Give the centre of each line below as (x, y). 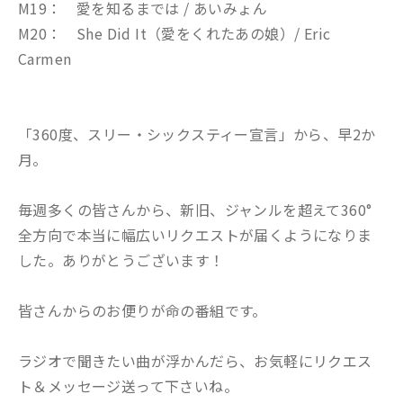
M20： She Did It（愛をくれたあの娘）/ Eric (175, 33)
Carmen (45, 58)
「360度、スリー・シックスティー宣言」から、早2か (197, 134)
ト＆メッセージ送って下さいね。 (128, 386)
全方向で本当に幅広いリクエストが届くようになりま (195, 235)
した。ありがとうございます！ (121, 260)
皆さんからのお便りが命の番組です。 (143, 310)
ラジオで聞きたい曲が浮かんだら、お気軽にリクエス (195, 361)
